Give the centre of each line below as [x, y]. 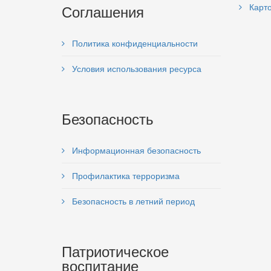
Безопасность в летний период [132, 201]
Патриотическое [115, 250]
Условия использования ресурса [135, 68]
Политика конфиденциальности [134, 43]
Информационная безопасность [135, 150]
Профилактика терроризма [125, 175]
